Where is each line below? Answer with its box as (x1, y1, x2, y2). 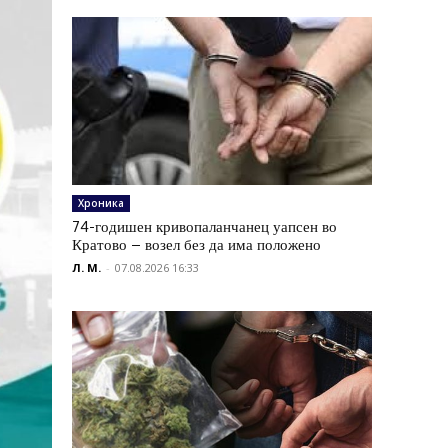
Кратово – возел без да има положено (72, 234, 321, 254)
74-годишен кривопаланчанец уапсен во (72, 216, 337, 236)
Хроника (78, 195, 124, 210)
